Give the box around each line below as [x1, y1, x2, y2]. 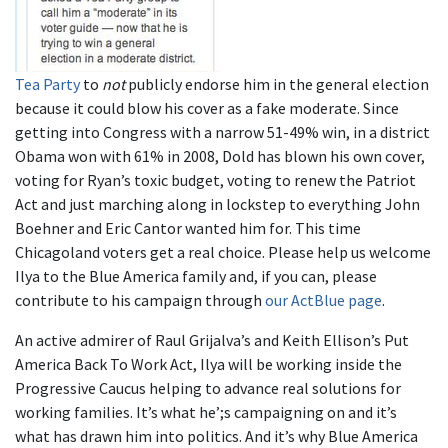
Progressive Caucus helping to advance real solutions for [15, 378, 401, 398]
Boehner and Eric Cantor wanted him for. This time [15, 218, 361, 238]
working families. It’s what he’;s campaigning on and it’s [15, 402, 397, 422]
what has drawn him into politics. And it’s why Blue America [15, 426, 418, 446]
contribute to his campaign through [15, 290, 265, 310]
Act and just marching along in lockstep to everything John [15, 194, 420, 214]
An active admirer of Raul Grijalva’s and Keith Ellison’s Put [15, 330, 409, 350]
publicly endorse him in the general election [125, 74, 429, 94]
